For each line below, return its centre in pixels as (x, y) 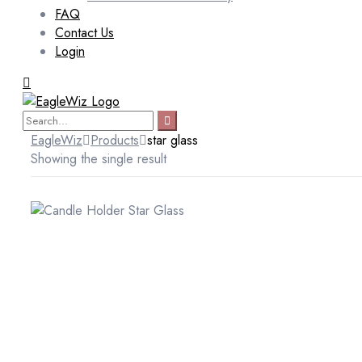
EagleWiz (57, 141)
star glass (173, 141)
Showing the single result (99, 159)
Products (115, 141)
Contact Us (84, 33)
